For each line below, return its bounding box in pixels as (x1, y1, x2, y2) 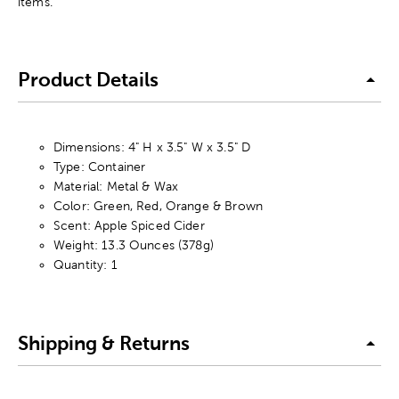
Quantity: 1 (53, 256, 118, 272)
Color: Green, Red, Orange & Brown (53, 198, 263, 213)
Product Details (18, 69, 159, 92)
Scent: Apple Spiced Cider (53, 217, 205, 232)
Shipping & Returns (18, 332, 190, 355)
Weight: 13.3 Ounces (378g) (53, 237, 214, 252)
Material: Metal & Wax (53, 178, 179, 193)
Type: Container (53, 159, 146, 174)
